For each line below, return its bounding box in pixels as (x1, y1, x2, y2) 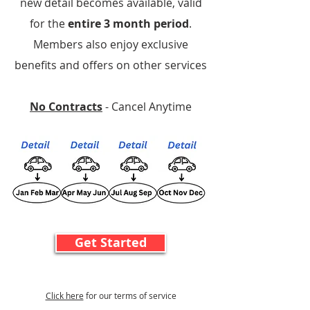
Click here (45, 290, 84, 301)
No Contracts (30, 99, 102, 114)
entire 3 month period (68, 16, 189, 31)
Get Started (75, 234, 147, 251)
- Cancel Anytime (102, 99, 192, 114)
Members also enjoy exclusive (33, 37, 188, 52)
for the (30, 16, 68, 31)
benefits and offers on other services (15, 57, 207, 73)
